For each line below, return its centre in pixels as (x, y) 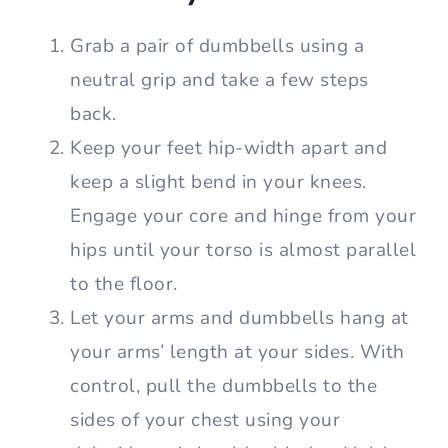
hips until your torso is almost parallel (243, 250)
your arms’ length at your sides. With (237, 352)
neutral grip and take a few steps (219, 80)
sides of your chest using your (205, 420)
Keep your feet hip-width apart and (228, 148)
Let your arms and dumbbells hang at (239, 318)
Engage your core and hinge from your (243, 216)
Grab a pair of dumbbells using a (217, 46)
